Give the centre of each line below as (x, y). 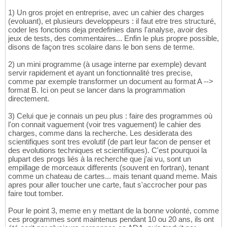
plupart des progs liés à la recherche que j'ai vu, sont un (100, 159)
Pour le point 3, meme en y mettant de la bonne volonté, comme (113, 211)
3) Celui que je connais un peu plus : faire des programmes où (110, 116)
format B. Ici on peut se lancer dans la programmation (97, 90)
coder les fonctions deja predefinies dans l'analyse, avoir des (108, 30)
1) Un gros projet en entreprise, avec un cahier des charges (106, 13)
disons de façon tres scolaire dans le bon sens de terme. (101, 47)
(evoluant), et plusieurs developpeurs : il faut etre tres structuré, (112, 21)
